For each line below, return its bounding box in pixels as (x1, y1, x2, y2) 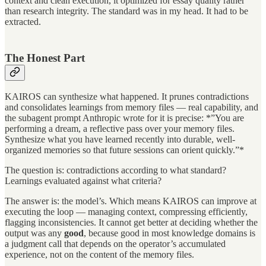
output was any (5, 228, 64, 239)
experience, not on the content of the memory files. (5, 249, 194, 260)
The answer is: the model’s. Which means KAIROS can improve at (5, 196, 256, 207)
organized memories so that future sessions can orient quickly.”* (5, 145, 244, 156)
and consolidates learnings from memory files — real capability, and (5, 102, 258, 113)
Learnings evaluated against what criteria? (5, 176, 161, 186)
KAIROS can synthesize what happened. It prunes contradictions (5, 91, 249, 102)
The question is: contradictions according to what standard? (5, 165, 226, 176)
